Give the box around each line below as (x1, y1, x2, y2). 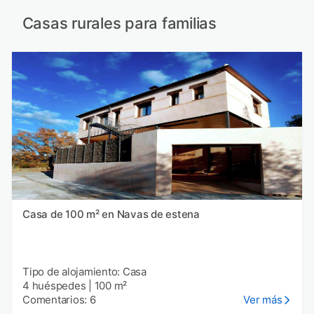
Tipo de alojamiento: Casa (22, 265, 146, 279)
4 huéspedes (22, 279, 86, 293)
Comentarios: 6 (22, 293, 96, 307)
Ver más (243, 293, 282, 307)
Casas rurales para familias (22, 13, 217, 32)
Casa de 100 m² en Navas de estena (22, 207, 200, 221)
